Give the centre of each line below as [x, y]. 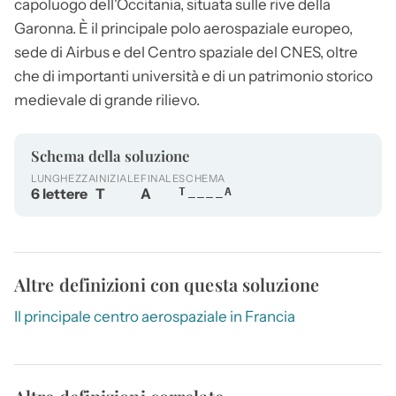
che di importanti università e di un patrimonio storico [194, 76]
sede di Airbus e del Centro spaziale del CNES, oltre [186, 52]
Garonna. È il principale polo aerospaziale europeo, [183, 28]
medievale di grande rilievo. [107, 99]
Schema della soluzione [110, 155]
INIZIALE [118, 179]
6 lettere [60, 194]
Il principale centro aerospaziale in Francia [155, 317]
